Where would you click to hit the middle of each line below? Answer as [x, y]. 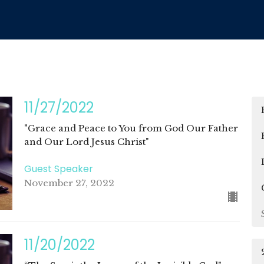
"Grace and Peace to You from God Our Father [131, 128]
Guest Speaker [58, 169]
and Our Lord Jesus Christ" [86, 142]
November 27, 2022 [69, 183]
